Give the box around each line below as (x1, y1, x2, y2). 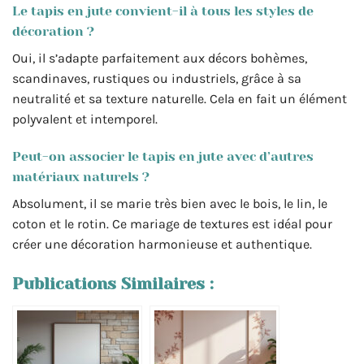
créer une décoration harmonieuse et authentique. (12, 236, 312, 253)
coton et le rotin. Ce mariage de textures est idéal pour (12, 216, 332, 232)
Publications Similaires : (12, 274, 214, 293)
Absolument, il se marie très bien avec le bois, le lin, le (12, 196, 327, 212)
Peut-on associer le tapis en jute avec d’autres (12, 149, 314, 165)
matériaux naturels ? (12, 169, 149, 185)
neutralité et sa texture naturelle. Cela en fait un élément (12, 91, 347, 107)
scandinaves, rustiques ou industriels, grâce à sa (12, 71, 301, 87)
